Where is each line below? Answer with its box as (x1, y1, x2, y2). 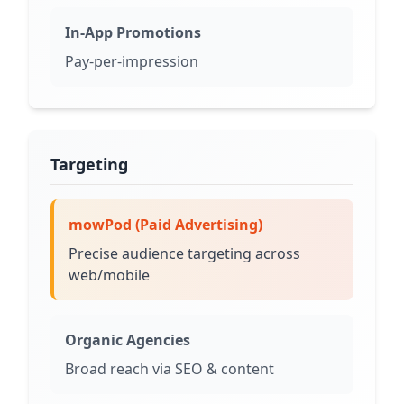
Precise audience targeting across (69, 243, 300, 263)
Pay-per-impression (65, 50, 198, 71)
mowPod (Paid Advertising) (69, 214, 262, 234)
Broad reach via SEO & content (65, 358, 274, 379)
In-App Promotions (65, 22, 201, 42)
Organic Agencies (65, 329, 190, 350)
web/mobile (69, 264, 150, 285)
